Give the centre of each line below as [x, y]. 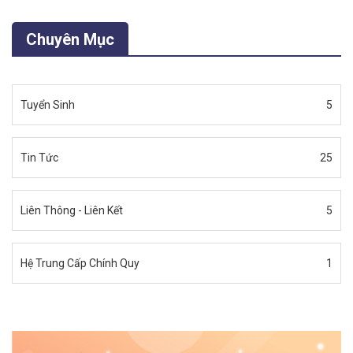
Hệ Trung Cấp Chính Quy [80, 263]
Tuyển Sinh [48, 105]
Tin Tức [39, 158]
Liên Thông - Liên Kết [72, 210]
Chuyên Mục [70, 39]
